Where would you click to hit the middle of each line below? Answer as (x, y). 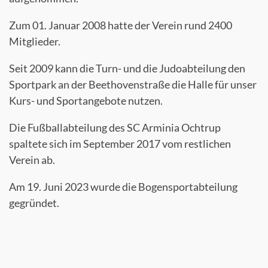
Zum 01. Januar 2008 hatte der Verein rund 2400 (121, 25)
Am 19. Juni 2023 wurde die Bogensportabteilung (123, 187)
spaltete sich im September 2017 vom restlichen (120, 144)
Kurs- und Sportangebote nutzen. (86, 100)
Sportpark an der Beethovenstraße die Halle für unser (133, 84)
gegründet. (34, 203)
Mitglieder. (35, 41)
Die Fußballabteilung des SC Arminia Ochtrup (115, 127)
